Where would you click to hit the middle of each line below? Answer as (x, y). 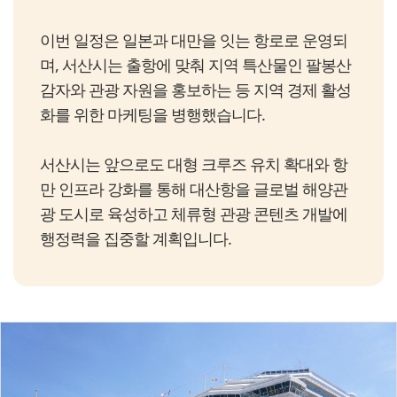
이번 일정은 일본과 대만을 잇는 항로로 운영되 (194, 40)
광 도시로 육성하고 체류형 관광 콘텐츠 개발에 (194, 214)
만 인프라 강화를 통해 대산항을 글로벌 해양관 (194, 189)
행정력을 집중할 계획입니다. (136, 239)
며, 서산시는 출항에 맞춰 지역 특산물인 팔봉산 (195, 65)
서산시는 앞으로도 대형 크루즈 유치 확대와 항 (194, 164)
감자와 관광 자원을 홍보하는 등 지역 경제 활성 (195, 90)
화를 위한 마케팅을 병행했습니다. (152, 115)
